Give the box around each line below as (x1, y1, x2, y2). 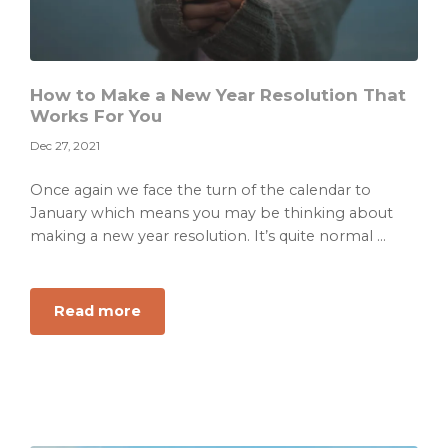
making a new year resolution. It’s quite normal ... (30, 227, 386, 246)
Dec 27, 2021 (30, 139, 100, 154)
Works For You (30, 106, 162, 127)
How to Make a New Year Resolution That (30, 85, 406, 106)
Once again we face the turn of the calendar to (30, 181, 371, 200)
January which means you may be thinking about (30, 204, 393, 223)
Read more (54, 302, 141, 321)
